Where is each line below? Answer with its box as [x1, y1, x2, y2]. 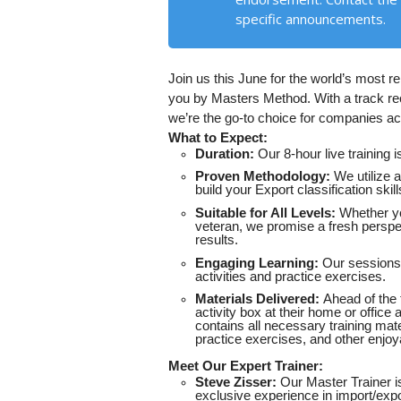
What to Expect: [168, 130, 268, 145]
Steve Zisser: [195, 375, 277, 390]
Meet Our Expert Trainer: [168, 359, 323, 374]
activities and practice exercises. [195, 269, 386, 284]
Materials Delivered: [195, 292, 320, 307]
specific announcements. [235, 9, 386, 28]
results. [195, 233, 238, 248]
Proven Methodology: [195, 169, 330, 184]
